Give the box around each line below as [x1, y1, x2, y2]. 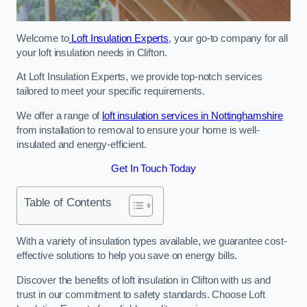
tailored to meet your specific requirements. [16, 86, 205, 97]
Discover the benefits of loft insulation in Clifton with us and [16, 274, 271, 286]
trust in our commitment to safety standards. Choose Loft [16, 288, 265, 300]
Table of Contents [24, 195, 112, 209]
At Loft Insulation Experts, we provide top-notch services [16, 71, 262, 83]
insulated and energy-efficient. [16, 138, 147, 150]
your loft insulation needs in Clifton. [16, 47, 167, 58]
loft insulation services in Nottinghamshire [102, 110, 283, 121]
